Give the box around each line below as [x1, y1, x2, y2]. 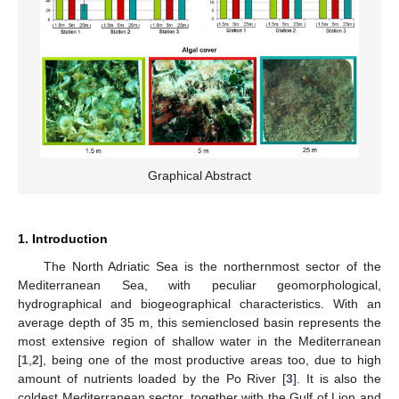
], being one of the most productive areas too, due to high [39, 352, 381, 367]
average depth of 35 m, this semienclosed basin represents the [18, 314, 381, 330]
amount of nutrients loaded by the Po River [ [18, 370, 286, 386]
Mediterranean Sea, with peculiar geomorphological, [18, 277, 381, 292]
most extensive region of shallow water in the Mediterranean [18, 333, 381, 348]
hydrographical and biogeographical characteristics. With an [18, 296, 381, 311]
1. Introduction [18, 231, 108, 246]
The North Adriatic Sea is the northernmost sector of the [43, 258, 381, 273]
